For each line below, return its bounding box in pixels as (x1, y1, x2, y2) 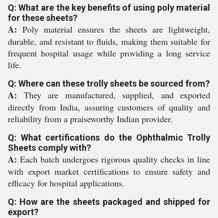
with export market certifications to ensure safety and (8, 165, 210, 177)
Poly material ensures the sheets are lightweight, (17, 23, 210, 35)
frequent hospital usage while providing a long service (8, 47, 210, 59)
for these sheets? (8, 13, 77, 23)
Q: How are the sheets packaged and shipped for (8, 197, 210, 207)
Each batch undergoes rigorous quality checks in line (17, 153, 210, 165)
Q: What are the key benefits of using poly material (8, 2, 210, 13)
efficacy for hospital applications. (8, 177, 125, 189)
